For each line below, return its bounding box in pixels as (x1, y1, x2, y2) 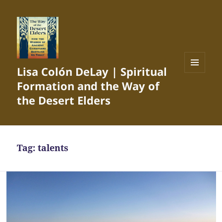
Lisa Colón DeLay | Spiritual (17, 64, 167, 79)
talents (38, 142, 69, 154)
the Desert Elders (17, 93, 111, 108)
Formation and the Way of (17, 78, 160, 94)
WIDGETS (184, 89, 213, 98)
